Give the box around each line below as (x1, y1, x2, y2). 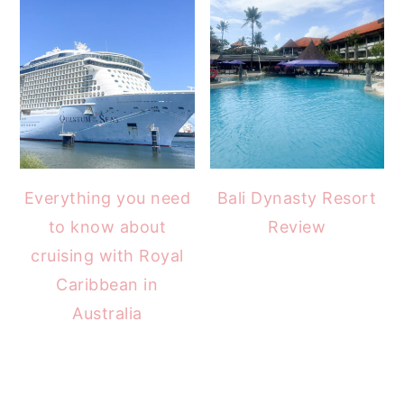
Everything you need (23, 188, 191, 207)
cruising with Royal (31, 245, 184, 265)
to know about (48, 216, 167, 236)
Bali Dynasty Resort (216, 188, 377, 207)
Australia (72, 303, 142, 323)
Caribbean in (56, 274, 159, 294)
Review (268, 216, 326, 236)
